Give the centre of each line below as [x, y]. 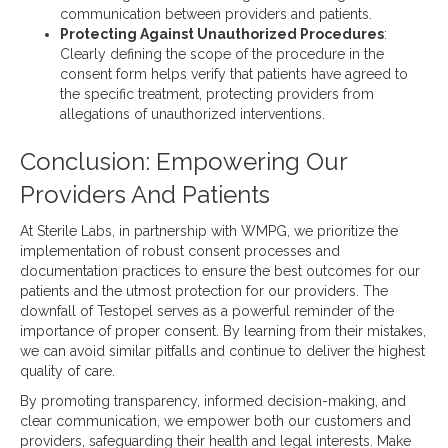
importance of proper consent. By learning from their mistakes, [223, 331]
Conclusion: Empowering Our [183, 162]
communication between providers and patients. [216, 14]
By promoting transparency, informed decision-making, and [213, 401]
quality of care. [67, 371]
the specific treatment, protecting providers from [217, 94]
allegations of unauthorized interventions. [192, 114]
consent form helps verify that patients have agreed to [234, 74]
